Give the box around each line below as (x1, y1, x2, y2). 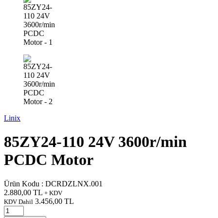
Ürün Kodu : (4, 179, 45, 188)
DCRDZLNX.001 (45, 179, 103, 188)
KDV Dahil (4, 198, 33, 205)
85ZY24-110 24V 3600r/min (4, 133, 187, 151)
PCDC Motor (4, 151, 93, 169)
